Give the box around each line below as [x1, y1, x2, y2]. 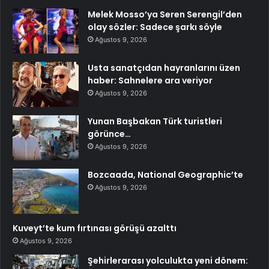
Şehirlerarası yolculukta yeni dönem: [88, 254, 248, 267]
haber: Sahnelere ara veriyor [88, 74, 213, 86]
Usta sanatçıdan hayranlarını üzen [88, 61, 240, 74]
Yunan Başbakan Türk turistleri [88, 115, 222, 127]
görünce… [88, 127, 131, 140]
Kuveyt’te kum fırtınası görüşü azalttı [13, 222, 177, 234]
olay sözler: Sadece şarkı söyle [88, 20, 222, 33]
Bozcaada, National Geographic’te [88, 168, 243, 181]
